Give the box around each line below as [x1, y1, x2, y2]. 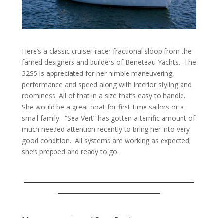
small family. [21, 113, 61, 123]
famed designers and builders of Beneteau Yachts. [21, 57, 180, 67]
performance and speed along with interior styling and [21, 79, 192, 89]
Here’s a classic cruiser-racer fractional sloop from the [21, 46, 192, 55]
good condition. [21, 135, 71, 145]
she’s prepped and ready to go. [21, 146, 121, 156]
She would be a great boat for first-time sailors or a [21, 102, 184, 111]
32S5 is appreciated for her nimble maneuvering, [21, 68, 174, 78]
